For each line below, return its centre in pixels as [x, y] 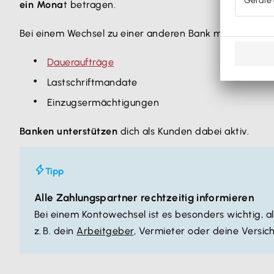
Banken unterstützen [69, 131]
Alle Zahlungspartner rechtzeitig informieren [144, 198]
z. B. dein [56, 231]
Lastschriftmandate [92, 82]
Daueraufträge [81, 62]
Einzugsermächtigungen [103, 102]
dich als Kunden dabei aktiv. [183, 131]
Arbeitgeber [105, 231]
